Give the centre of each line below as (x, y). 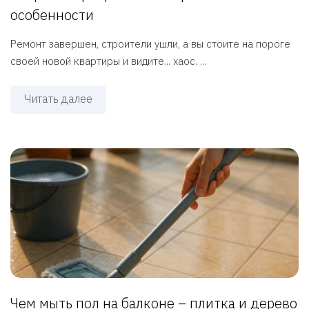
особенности (52, 15)
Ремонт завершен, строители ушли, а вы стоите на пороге (150, 44)
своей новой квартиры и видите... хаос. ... (108, 61)
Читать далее (58, 99)
